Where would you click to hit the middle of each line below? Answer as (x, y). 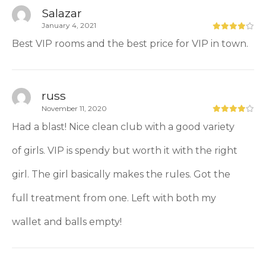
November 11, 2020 (74, 108)
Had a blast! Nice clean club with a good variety (123, 126)
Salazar (62, 13)
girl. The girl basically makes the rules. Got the (121, 174)
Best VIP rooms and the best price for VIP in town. (130, 44)
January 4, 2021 (69, 26)
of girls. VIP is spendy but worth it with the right (125, 150)
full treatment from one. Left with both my (114, 198)
